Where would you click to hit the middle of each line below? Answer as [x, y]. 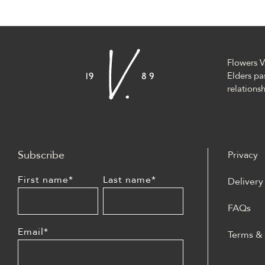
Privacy [243, 155]
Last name [127, 180]
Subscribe [41, 155]
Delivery [245, 181]
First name [43, 180]
